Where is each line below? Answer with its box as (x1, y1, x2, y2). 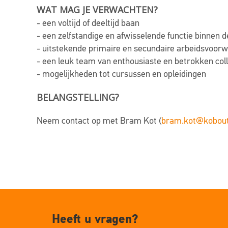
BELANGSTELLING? (37, 91, 119, 103)
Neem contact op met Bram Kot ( (37, 116, 161, 126)
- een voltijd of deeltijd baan (37, 18, 139, 28)
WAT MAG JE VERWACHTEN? (37, 3, 158, 16)
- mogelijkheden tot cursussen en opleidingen (37, 69, 206, 79)
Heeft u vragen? (52, 213, 138, 225)
